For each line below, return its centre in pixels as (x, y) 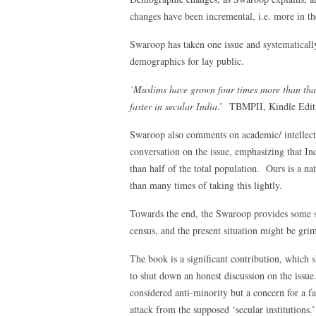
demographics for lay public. (187, 61)
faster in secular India (174, 106)
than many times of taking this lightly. (206, 185)
